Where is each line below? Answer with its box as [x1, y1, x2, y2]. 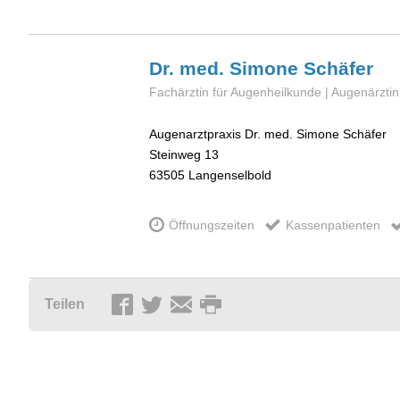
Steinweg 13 [149, 147, 219, 162]
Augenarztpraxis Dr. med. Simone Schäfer [149, 127, 387, 142]
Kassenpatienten [285, 217, 380, 232]
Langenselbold [188, 168, 271, 183]
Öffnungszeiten [169, 217, 255, 232]
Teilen [45, 296, 85, 312]
